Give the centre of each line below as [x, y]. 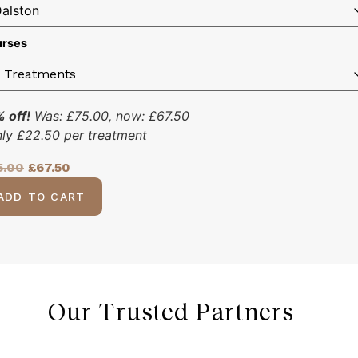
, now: [129, 116]
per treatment [103, 135]
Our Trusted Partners [171, 311]
